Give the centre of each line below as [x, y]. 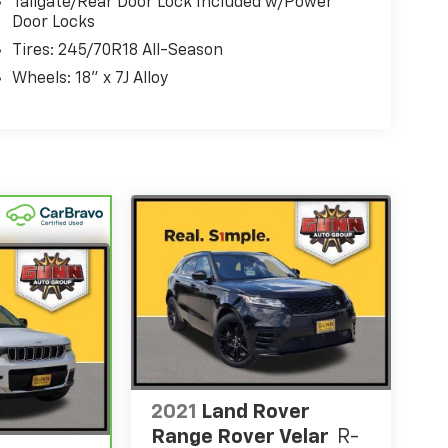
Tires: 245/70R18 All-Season [117, 51]
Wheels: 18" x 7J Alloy [89, 79]
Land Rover [255, 412]
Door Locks [53, 23]
